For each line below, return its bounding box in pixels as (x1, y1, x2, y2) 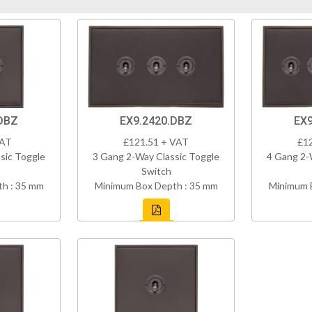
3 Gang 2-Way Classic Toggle (93, 150, 219, 163)
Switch (141, 165, 171, 178)
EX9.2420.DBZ (120, 114, 192, 128)
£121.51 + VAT (123, 136, 189, 148)
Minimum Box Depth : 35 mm (94, 180, 218, 192)
